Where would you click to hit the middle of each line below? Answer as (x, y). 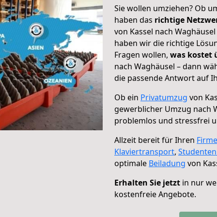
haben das (134, 20)
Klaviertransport (144, 152)
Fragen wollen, (142, 55)
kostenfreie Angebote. (155, 194)
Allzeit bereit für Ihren (155, 140)
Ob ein (127, 97)
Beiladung (167, 163)
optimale (132, 163)
